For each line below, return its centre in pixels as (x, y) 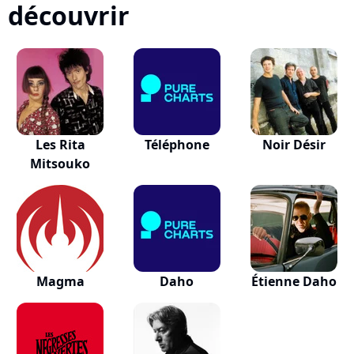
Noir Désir (294, 145)
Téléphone (177, 145)
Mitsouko (60, 164)
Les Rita (60, 145)
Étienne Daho (294, 281)
